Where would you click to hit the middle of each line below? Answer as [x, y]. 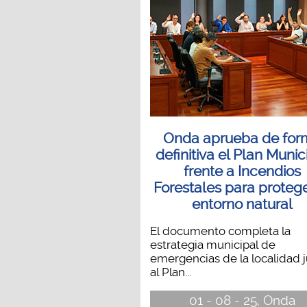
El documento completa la [220, 231]
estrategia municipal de [212, 244]
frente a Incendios [243, 171]
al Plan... [170, 272]
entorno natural [243, 204]
